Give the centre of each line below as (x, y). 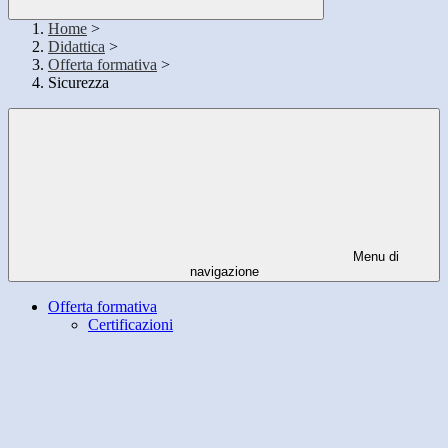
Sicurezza (78, 83)
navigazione (224, 272)
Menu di (374, 257)
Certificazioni (130, 325)
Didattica (76, 47)
